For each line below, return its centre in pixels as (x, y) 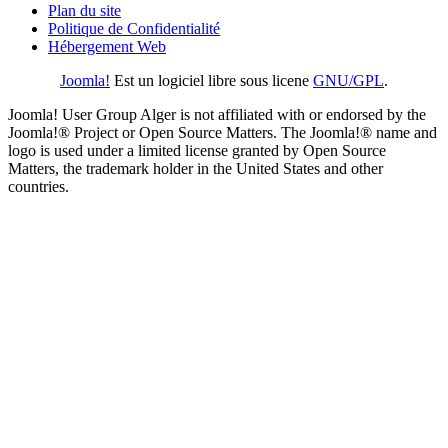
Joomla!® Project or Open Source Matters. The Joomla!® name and (222, 133)
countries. (38, 187)
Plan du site (84, 11)
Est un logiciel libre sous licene (211, 81)
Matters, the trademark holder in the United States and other (195, 169)
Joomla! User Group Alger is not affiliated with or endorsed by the (217, 115)
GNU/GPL (348, 81)
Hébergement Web (107, 47)
